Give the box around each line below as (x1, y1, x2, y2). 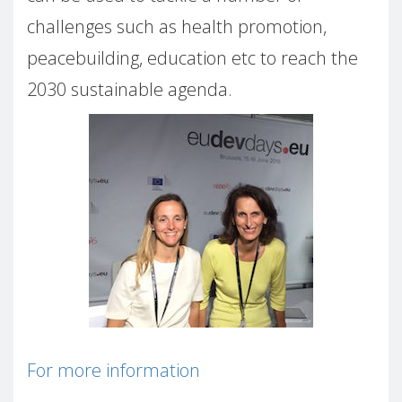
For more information (27, 358, 200, 383)
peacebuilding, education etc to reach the (27, 46, 358, 71)
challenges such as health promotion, (27, 14, 327, 39)
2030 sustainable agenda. (27, 77, 232, 102)
